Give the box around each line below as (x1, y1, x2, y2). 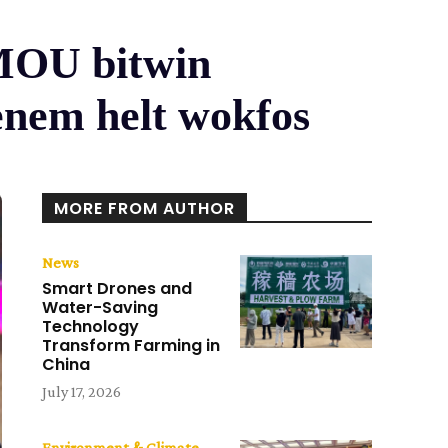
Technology (42, 315, 140, 339)
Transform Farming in (42, 334, 221, 358)
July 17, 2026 (42, 383, 122, 401)
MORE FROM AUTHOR (54, 197, 236, 221)
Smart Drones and (42, 277, 193, 301)
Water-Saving (42, 296, 159, 320)
